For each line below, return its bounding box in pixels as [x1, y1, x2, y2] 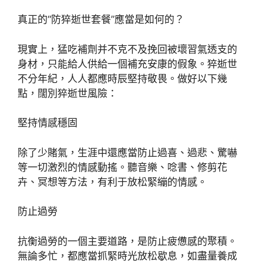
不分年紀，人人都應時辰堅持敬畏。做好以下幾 [18, 72, 227, 85]
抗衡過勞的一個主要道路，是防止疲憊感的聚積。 [18, 235, 237, 247]
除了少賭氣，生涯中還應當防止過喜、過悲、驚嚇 [18, 146, 237, 159]
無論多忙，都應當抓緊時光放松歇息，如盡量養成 [18, 249, 237, 262]
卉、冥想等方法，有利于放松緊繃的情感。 [18, 176, 207, 188]
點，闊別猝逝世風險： [18, 87, 117, 99]
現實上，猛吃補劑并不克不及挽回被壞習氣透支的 [18, 43, 237, 55]
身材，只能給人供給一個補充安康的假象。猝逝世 [18, 58, 237, 70]
